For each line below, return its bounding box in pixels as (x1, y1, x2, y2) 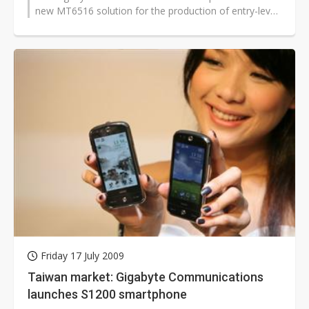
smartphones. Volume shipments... (35, 19, 188, 32)
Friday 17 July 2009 (41, 249, 124, 263)
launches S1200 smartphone (28, 287, 187, 302)
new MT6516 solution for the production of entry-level (35, 4, 278, 18)
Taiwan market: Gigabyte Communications (28, 270, 263, 285)
